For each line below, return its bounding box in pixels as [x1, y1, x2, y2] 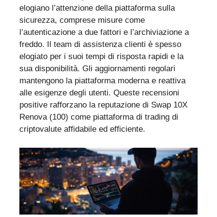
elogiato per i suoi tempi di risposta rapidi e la [19, 52, 184, 62]
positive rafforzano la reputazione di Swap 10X [19, 100, 187, 110]
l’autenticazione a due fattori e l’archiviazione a [19, 28, 189, 37]
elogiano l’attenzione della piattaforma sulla [19, 3, 175, 13]
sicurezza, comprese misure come [19, 15, 145, 25]
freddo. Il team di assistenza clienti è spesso [19, 40, 181, 49]
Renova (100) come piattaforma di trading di [19, 112, 178, 122]
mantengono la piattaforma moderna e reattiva [19, 76, 186, 86]
